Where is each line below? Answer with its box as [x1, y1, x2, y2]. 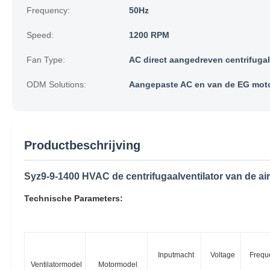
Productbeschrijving [24, 139, 140, 152]
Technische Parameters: [24, 193, 123, 203]
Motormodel [98, 260, 137, 269]
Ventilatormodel [31, 260, 82, 269]
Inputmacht [157, 251, 194, 259]
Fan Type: [27, 55, 65, 64]
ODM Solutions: [27, 80, 86, 89]
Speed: [27, 30, 54, 40]
